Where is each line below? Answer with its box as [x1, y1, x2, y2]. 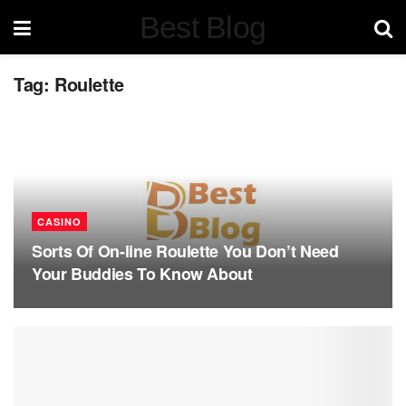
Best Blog [139, 10, 266, 44]
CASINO [37, 215, 82, 228]
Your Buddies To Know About [32, 262, 253, 285]
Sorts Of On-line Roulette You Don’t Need [32, 239, 339, 263]
